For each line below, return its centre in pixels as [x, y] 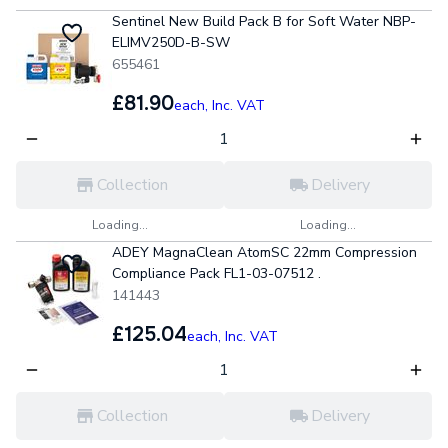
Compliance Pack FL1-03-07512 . [216, 273]
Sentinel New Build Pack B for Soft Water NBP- [264, 21]
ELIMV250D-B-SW [171, 42]
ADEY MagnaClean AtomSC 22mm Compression [264, 252]
